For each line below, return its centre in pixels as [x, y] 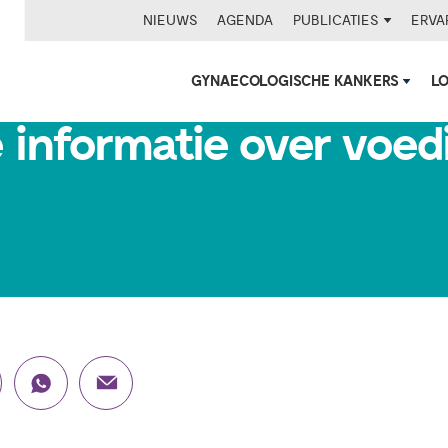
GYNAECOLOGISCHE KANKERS [297, 82]
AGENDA [245, 20]
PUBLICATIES [338, 20]
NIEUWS [170, 20]
